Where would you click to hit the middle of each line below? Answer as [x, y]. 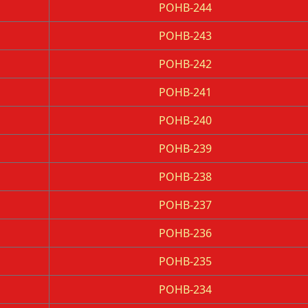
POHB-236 [185, 233]
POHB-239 [185, 148]
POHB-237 [185, 205]
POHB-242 [185, 64]
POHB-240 [185, 120]
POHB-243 [185, 36]
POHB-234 [185, 289]
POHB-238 [185, 177]
